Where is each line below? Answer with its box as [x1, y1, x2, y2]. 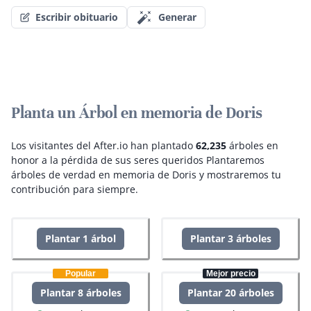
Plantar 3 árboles [190, 232, 271, 246]
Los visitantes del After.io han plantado [11, 139, 196, 153]
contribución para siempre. [11, 183, 138, 196]
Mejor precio [205, 269, 255, 279]
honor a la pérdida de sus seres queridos [11, 153, 203, 167]
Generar [158, 10, 196, 24]
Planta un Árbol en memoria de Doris [11, 103, 262, 123]
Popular [65, 269, 96, 279]
